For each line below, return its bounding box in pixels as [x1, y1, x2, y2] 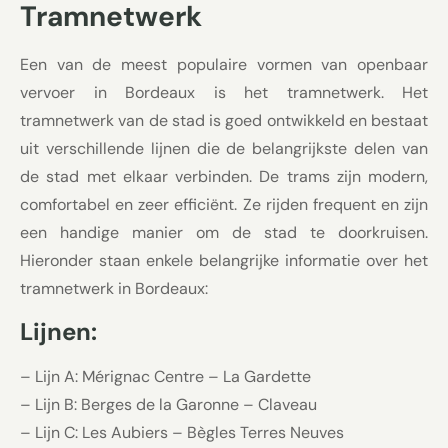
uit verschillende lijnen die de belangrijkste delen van [20, 137, 428, 159]
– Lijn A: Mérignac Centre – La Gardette [20, 366, 311, 388]
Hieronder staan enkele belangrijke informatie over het [20, 249, 428, 271]
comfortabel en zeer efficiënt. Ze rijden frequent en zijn [20, 193, 428, 215]
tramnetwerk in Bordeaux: [20, 277, 208, 299]
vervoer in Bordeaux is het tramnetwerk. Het [20, 81, 428, 103]
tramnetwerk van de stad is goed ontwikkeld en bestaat [20, 109, 428, 131]
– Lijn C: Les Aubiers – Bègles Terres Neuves [20, 422, 344, 444]
